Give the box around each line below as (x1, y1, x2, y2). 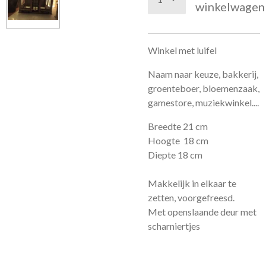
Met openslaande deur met (148, 206, 256, 217)
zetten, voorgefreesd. (148, 192, 235, 203)
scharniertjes (148, 220, 200, 232)
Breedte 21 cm (148, 121, 208, 132)
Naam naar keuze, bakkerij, (148, 68, 258, 80)
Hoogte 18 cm (148, 135, 208, 146)
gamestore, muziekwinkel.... (148, 97, 259, 108)
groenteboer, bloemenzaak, (148, 83, 259, 94)
